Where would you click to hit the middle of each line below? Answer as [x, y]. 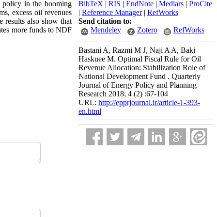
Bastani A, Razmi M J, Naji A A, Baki [137, 50]
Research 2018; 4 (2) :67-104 [123, 94]
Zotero [147, 30]
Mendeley [106, 30]
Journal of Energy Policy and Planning [138, 85]
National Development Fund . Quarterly [139, 76]
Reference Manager [112, 12]
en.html [90, 111]
